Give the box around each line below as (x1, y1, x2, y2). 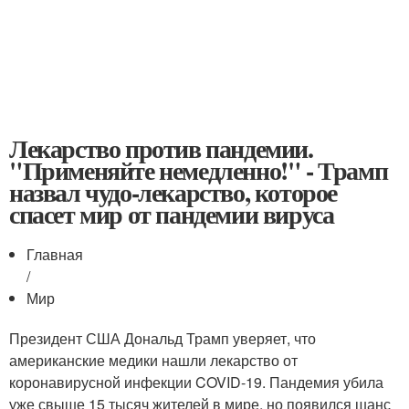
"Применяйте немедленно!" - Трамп (9, 152, 388, 189)
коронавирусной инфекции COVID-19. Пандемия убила (9, 372, 383, 393)
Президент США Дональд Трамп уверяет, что (9, 328, 316, 349)
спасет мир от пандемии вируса (9, 195, 334, 233)
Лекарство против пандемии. (9, 130, 313, 167)
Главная (26, 244, 84, 265)
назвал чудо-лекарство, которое (9, 173, 337, 211)
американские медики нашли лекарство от (9, 350, 298, 371)
